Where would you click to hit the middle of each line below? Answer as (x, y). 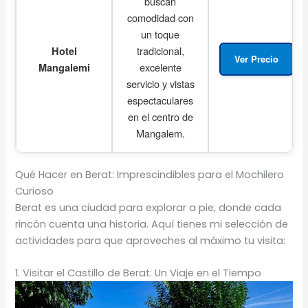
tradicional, (160, 50)
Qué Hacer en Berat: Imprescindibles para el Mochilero (150, 174)
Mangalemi (64, 67)
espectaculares (161, 100)
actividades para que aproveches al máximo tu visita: (151, 240)
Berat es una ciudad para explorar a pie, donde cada (148, 207)
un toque (161, 34)
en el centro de (160, 116)
